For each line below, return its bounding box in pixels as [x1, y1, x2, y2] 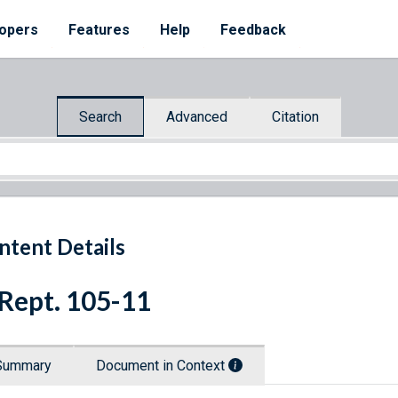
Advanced [166, 107, 227, 125]
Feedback [220, 21, 286, 38]
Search [79, 107, 122, 125]
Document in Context [96, 357, 228, 375]
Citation [272, 107, 319, 125]
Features [68, 21, 130, 38]
